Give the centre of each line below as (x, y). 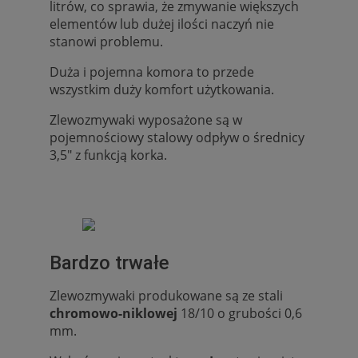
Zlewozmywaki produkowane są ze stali (166, 295)
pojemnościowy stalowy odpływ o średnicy (177, 137)
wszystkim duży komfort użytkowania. (162, 89)
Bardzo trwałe (109, 263)
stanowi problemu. (106, 41)
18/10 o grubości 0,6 (240, 313)
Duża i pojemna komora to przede (152, 72)
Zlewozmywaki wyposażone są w (146, 119)
